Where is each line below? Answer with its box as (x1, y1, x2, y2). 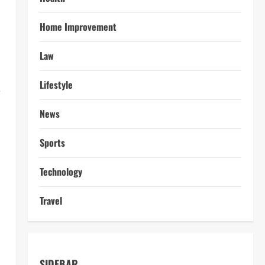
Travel (39, 193, 62, 208)
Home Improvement (39, 20, 117, 34)
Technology (39, 164, 82, 179)
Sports (39, 135, 65, 150)
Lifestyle (39, 77, 73, 92)
